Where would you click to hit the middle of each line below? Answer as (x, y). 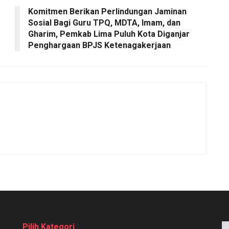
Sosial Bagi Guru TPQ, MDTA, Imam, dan (104, 22)
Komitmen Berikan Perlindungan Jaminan (107, 11)
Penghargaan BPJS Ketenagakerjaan (99, 45)
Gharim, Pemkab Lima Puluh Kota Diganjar (109, 34)
